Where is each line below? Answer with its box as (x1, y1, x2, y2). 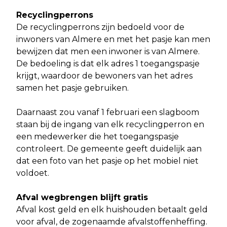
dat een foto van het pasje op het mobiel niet (16, 156, 199, 166)
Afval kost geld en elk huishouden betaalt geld (16, 205, 208, 215)
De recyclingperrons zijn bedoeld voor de (16, 22, 184, 32)
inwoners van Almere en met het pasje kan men (16, 34, 210, 45)
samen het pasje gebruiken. (16, 83, 131, 93)
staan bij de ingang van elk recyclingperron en (16, 120, 204, 130)
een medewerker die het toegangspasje (16, 132, 179, 142)
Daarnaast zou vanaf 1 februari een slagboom (16, 107, 199, 118)
